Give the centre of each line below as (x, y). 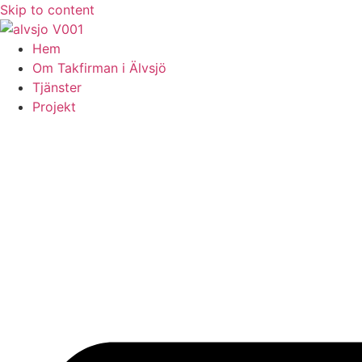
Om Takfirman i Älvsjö (99, 68)
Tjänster (57, 87)
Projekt (54, 107)
